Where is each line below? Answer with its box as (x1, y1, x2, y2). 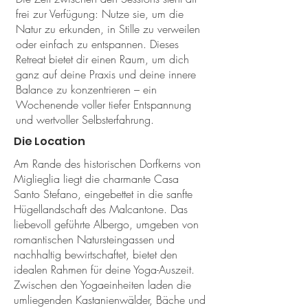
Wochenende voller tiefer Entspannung (16, 97, 191, 112)
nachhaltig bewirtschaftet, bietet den (14, 247, 177, 262)
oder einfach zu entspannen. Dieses (16, 36, 179, 52)
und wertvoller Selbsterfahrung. (16, 112, 154, 127)
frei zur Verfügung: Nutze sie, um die (16, 6, 184, 21)
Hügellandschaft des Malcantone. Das (14, 201, 188, 217)
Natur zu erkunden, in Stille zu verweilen (16, 21, 200, 36)
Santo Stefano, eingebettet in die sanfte (14, 186, 192, 201)
